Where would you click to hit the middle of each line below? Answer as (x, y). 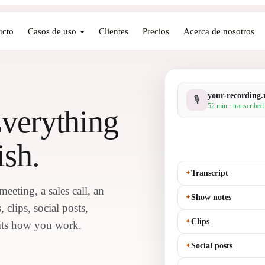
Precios (156, 31)
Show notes (211, 198)
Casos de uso (52, 31)
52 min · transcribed (235, 106)
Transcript (210, 173)
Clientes (113, 31)
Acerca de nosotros (219, 31)
